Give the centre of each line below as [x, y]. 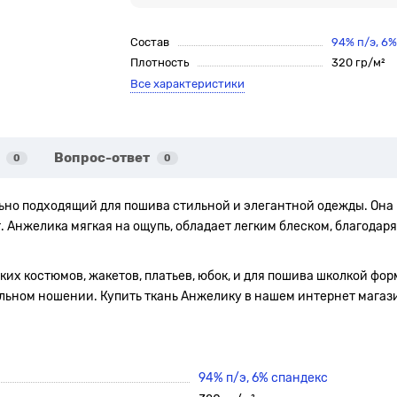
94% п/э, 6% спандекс [263, 378]
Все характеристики [188, 84]
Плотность [160, 62]
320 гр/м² [358, 62]
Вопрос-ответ [102, 158]
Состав [150, 42]
